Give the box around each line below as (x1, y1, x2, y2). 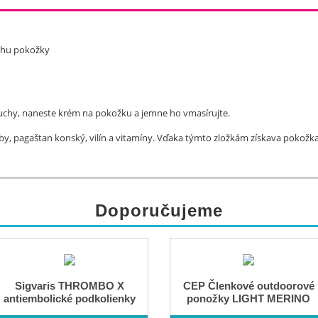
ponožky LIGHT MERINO (187, 292, 310, 305)
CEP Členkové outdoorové (182, 280, 314, 292)
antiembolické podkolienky (3, 292, 136, 305)
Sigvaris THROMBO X (14, 280, 124, 292)
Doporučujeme (95, 201, 223, 220)
